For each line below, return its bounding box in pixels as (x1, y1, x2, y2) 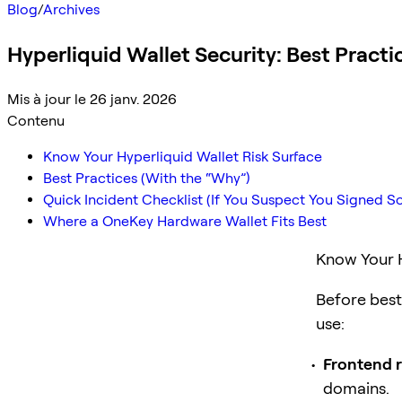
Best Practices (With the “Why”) (43, 169, 250, 187)
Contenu (7, 111, 65, 129)
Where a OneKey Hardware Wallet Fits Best (43, 212, 327, 230)
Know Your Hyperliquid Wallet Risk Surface (43, 147, 322, 165)
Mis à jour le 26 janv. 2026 (7, 90, 177, 108)
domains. (323, 378, 389, 398)
